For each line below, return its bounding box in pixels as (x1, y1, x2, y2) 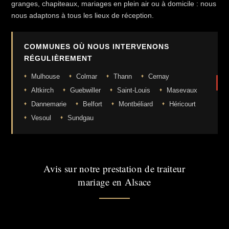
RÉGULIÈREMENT (24, 54, 93, 62)
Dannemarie (31, 100, 66, 108)
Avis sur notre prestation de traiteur (43, 162, 186, 175)
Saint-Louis (117, 86, 150, 94)
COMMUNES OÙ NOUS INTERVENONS (24, 42, 169, 51)
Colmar (76, 73, 97, 80)
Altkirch (31, 86, 54, 94)
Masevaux (167, 86, 197, 94)
